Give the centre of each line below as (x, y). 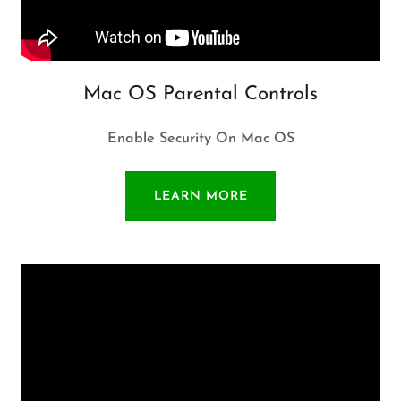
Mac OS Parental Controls (200, 94)
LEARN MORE (200, 196)
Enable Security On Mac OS (200, 139)
